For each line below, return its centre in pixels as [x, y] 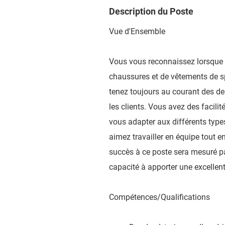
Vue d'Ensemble [137, 31]
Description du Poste [151, 11]
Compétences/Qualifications [159, 197]
